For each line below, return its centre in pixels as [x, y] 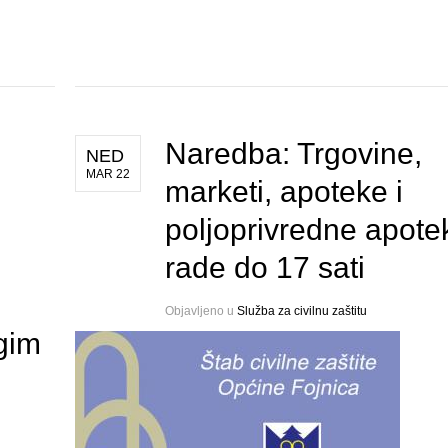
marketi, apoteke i [283, 192]
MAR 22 [107, 174]
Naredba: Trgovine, [293, 154]
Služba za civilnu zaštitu [301, 311]
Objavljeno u [200, 311]
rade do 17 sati [264, 268]
